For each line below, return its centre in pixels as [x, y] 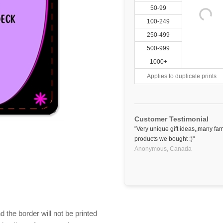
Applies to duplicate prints [182, 76]
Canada [181, 149]
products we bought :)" [165, 139]
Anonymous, [151, 149]
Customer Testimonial [171, 119]
